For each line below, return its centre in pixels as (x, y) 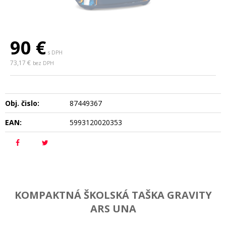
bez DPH (43, 63)
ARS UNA (113, 208)
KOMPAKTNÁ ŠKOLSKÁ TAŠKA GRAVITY (113, 195)
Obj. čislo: (22, 103)
